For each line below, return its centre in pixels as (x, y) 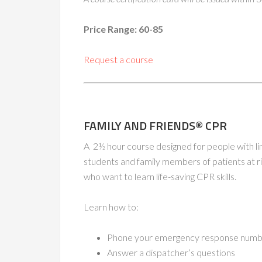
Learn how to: (111, 207)
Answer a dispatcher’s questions (171, 252)
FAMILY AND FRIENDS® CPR (155, 125)
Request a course (118, 59)
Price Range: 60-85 (123, 29)
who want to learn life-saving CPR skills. (160, 176)
